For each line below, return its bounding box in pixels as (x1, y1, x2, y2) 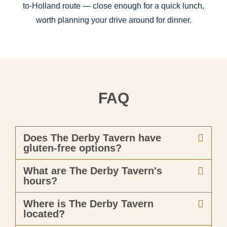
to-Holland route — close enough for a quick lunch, (23, 2, 204, 11)
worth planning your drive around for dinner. (35, 16, 192, 25)
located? (23, 208, 65, 220)
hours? (23, 175, 57, 187)
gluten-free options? (23, 142, 122, 154)
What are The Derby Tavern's (23, 165, 162, 177)
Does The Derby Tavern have (23, 132, 161, 144)
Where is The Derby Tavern (23, 198, 154, 210)
